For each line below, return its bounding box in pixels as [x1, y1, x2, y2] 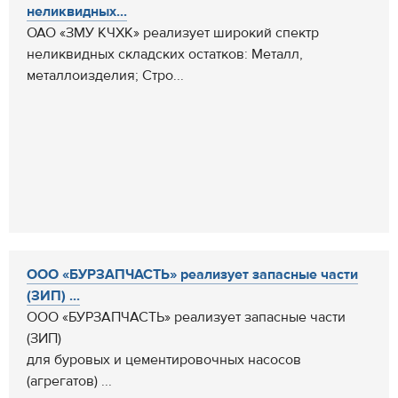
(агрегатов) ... [27, 372, 112, 390]
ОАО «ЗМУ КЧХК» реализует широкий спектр [27, 24, 319, 42]
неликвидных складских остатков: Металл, [27, 45, 303, 63]
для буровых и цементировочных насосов [27, 351, 301, 369]
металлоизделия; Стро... [27, 67, 184, 84]
